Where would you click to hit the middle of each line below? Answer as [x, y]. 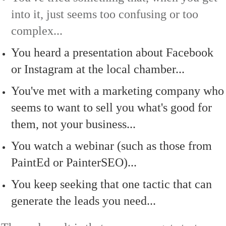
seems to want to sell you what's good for [111, 108]
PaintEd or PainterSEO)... [74, 163]
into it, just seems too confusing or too [105, 14]
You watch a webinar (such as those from [111, 146]
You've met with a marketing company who [118, 91]
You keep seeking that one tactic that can [111, 184]
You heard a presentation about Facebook [112, 53]
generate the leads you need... [83, 201]
